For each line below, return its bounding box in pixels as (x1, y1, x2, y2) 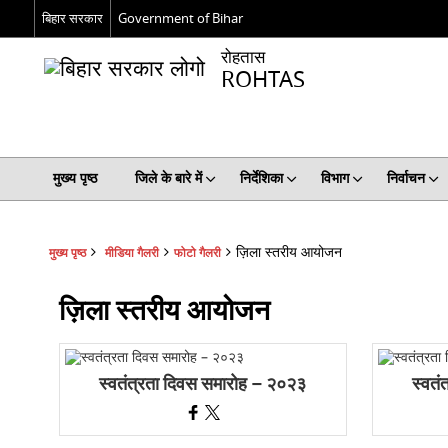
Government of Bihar (117, 8, 243, 28)
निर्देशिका (239, 168, 283, 189)
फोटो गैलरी (173, 245, 221, 262)
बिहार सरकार (41, 8, 103, 28)
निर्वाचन (386, 168, 425, 189)
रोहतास (220, 45, 265, 70)
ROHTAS (220, 64, 305, 96)
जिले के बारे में (134, 168, 202, 189)
